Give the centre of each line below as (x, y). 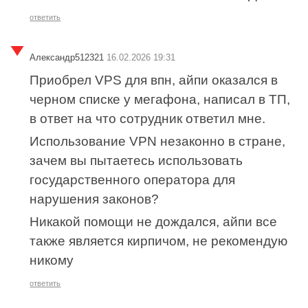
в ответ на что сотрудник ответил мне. (148, 118)
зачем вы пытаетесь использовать (136, 160)
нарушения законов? (95, 199)
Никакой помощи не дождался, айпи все (154, 221)
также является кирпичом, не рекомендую (159, 241)
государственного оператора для (133, 179)
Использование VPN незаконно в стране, (158, 141)
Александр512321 (67, 57)
